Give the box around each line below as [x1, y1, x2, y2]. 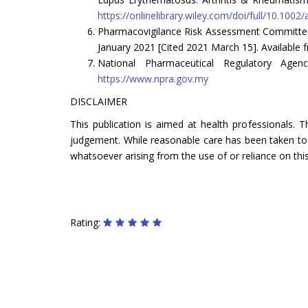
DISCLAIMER [70, 94, 127, 108]
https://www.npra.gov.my [98, 71, 208, 85]
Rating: [70, 215, 103, 229]
